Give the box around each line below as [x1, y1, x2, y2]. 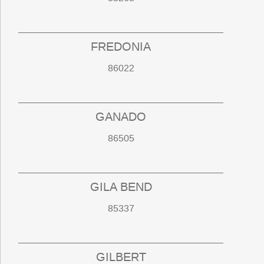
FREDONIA [91, 39, 151, 55]
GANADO [95, 109, 147, 125]
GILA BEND [90, 179, 152, 195]
